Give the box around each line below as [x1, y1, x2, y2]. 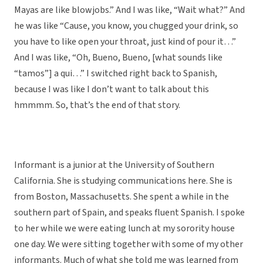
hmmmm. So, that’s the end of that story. [14, 99, 180, 112]
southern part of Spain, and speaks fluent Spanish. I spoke [14, 206, 245, 220]
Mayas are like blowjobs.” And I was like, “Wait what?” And [14, 4, 245, 17]
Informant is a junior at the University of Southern [14, 159, 214, 172]
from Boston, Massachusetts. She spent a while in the [14, 190, 229, 204]
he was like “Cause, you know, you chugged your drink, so [14, 19, 238, 33]
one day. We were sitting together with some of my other [14, 238, 243, 251]
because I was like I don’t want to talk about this [14, 83, 209, 96]
